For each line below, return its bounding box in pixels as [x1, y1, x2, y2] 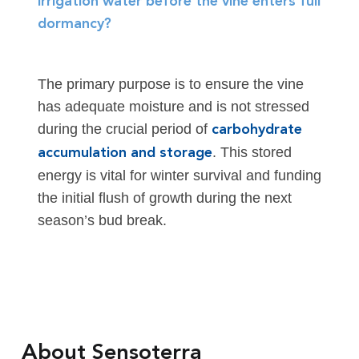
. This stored [212, 144, 292, 161]
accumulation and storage [37, 146, 212, 161]
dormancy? [37, 17, 111, 32]
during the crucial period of [37, 121, 212, 138]
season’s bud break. [37, 212, 167, 229]
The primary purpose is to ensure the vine [37, 76, 304, 93]
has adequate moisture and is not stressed [37, 99, 309, 115]
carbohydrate [211, 123, 302, 138]
